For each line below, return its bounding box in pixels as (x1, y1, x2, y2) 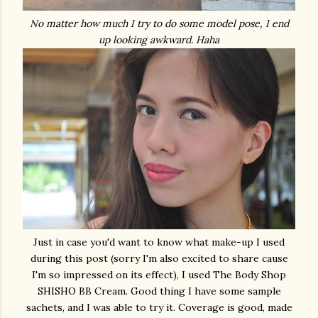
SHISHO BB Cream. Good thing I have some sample (37, 284, 281, 297)
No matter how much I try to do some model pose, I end (29, 16, 289, 30)
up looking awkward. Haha (99, 33, 219, 46)
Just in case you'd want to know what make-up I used (33, 235, 285, 248)
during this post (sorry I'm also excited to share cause (30, 251, 288, 265)
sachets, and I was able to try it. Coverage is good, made (26, 300, 292, 314)
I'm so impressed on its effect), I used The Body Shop (32, 268, 286, 281)
